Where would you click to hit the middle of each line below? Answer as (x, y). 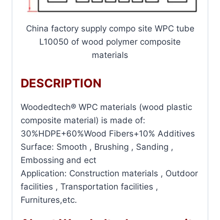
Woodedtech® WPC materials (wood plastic (106, 107)
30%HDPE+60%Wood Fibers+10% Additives (108, 133)
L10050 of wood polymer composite (110, 42)
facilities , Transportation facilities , (89, 186)
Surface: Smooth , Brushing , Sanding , (97, 147)
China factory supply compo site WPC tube (110, 29)
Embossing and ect (58, 160)
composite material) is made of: (83, 120)
